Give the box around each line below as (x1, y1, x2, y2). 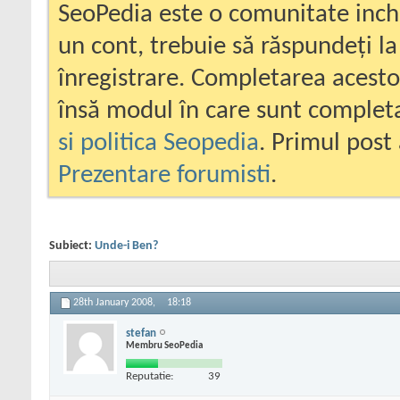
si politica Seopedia (58, 130, 259, 156)
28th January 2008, (73, 297, 158, 309)
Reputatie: (126, 370, 173, 382)
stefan (126, 327, 156, 339)
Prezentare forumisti (58, 162, 271, 188)
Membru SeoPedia (126, 340, 203, 351)
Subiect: (49, 239, 95, 253)
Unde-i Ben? (95, 239, 158, 253)
